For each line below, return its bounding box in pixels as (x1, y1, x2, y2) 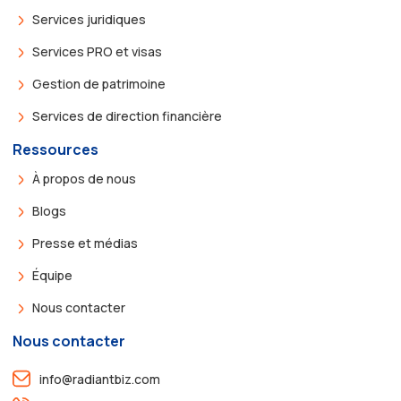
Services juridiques (32, 10, 147, 28)
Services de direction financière (32, 107, 223, 124)
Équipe (32, 266, 73, 284)
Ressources (13, 139, 98, 159)
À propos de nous (32, 169, 137, 187)
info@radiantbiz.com (39, 370, 160, 388)
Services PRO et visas (32, 42, 163, 60)
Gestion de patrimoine (32, 74, 166, 92)
